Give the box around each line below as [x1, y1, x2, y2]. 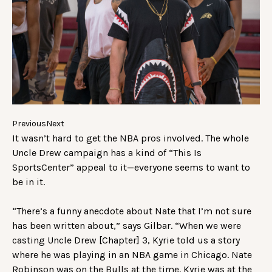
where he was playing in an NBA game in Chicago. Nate [12, 248, 252, 260]
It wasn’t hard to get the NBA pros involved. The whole [12, 132, 249, 144]
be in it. [12, 175, 47, 188]
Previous [12, 118, 46, 129]
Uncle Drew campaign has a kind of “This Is [12, 146, 202, 158]
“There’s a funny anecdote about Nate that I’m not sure [12, 205, 251, 217]
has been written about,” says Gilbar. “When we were [12, 219, 241, 231]
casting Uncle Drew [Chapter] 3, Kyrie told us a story [12, 234, 240, 246]
